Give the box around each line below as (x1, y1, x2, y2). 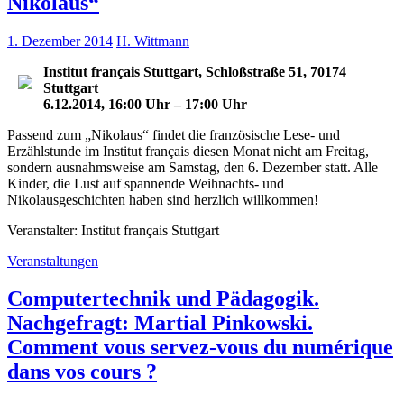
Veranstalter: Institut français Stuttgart (7, 222, 219, 238)
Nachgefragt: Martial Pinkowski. (7, 311, 313, 335)
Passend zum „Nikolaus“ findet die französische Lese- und (7, 126, 340, 142)
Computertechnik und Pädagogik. (7, 287, 319, 311)
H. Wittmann (116, 32, 189, 49)
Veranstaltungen (7, 252, 98, 269)
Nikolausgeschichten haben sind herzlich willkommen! (7, 191, 318, 207)
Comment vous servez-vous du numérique (7, 335, 393, 360)
